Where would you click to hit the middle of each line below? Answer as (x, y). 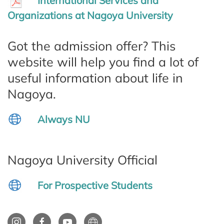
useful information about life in (95, 78)
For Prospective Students (95, 185)
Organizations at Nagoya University (90, 15)
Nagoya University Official (82, 160)
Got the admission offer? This (91, 46)
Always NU (64, 119)
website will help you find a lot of (103, 62)
